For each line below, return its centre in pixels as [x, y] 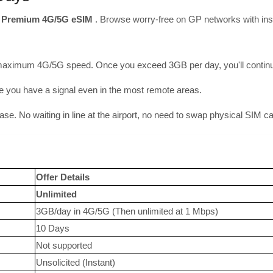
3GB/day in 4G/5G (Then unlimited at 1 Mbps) [127, 211]
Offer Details [63, 177]
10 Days [53, 228]
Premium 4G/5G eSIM [47, 19]
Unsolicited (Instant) [76, 262]
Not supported [64, 245]
